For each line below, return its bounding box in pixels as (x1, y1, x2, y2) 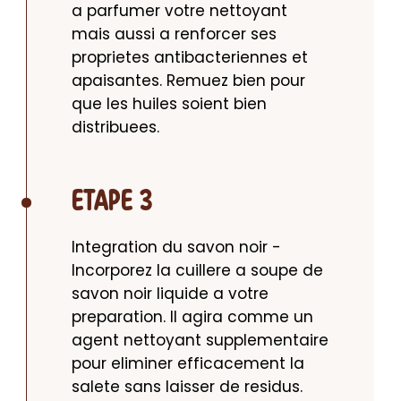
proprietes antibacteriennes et (72, 47, 308, 69)
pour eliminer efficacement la (72, 353, 304, 375)
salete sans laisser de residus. (72, 376, 303, 398)
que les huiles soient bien (72, 93, 267, 115)
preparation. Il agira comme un (72, 306, 313, 328)
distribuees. (72, 116, 159, 139)
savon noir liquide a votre (72, 283, 269, 305)
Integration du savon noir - (72, 236, 281, 259)
